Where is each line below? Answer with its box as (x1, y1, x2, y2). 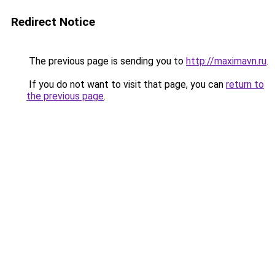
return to (226, 79, 264, 90)
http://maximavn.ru (186, 55, 266, 67)
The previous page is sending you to (26, 55, 186, 67)
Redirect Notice (11, 15, 95, 29)
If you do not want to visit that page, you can (26, 79, 226, 90)
